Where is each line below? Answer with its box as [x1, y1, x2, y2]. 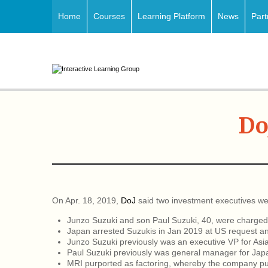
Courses [93, 11, 125, 21]
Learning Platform [138, 11, 205, 21]
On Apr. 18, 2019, [52, 196, 121, 206]
